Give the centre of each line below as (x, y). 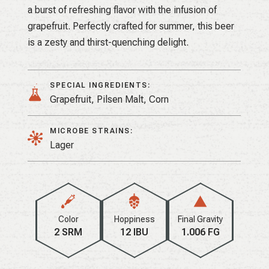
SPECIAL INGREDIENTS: (100, 85)
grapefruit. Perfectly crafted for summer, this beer (131, 26)
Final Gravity (201, 219)
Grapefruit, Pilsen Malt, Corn (110, 99)
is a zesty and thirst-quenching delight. (108, 42)
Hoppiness (134, 219)
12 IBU (134, 232)
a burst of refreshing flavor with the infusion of (122, 10)
